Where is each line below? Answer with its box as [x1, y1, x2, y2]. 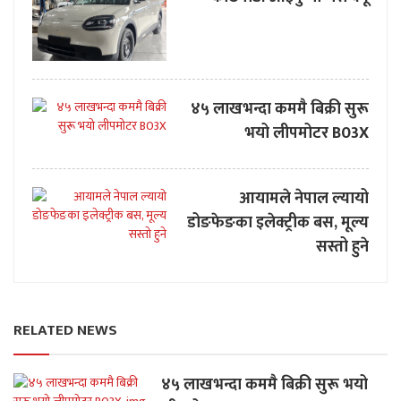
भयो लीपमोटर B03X [244, 120, 369, 148]
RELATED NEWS [13, 318, 117, 344]
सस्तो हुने [316, 234, 369, 261]
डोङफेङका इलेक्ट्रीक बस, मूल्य [187, 209, 369, 237]
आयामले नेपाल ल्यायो [239, 185, 369, 213]
